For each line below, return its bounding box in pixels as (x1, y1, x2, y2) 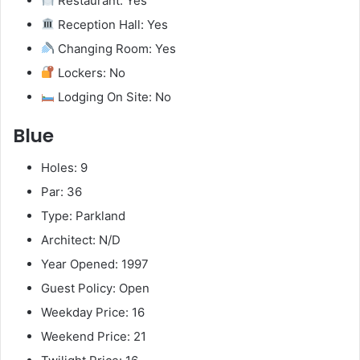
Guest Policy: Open (41, 280, 149, 297)
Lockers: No (55, 64, 126, 80)
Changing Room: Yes (55, 40, 177, 56)
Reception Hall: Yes (55, 16, 169, 32)
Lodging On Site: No (55, 88, 172, 104)
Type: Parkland (41, 208, 125, 224)
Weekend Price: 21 (41, 329, 146, 345)
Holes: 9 (41, 160, 88, 176)
